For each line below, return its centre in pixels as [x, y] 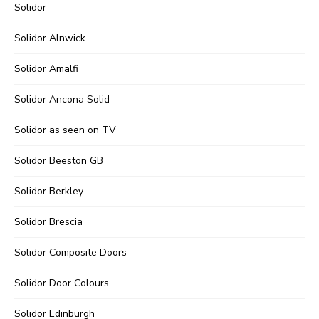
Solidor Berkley [49, 192]
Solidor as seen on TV [65, 130]
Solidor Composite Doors [70, 253]
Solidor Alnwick [50, 38]
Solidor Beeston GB [59, 161]
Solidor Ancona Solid [62, 100]
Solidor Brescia [48, 222]
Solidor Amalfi [46, 69]
